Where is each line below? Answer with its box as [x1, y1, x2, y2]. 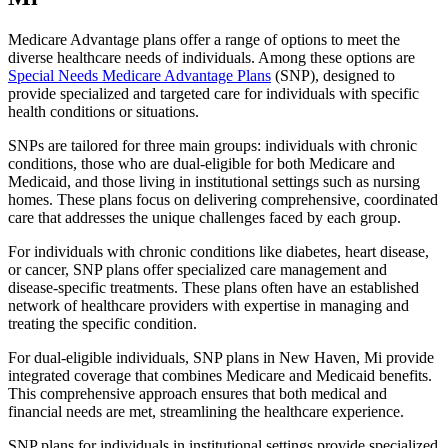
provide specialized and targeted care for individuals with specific [8, 85, 419, 103]
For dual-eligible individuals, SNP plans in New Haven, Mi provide [8, 349, 434, 367]
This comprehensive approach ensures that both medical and [8, 385, 387, 403]
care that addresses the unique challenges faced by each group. [8, 209, 401, 227]
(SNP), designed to [271, 67, 395, 85]
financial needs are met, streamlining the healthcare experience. [8, 403, 404, 421]
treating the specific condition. [8, 315, 197, 333]
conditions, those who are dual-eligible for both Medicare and [8, 155, 395, 173]
